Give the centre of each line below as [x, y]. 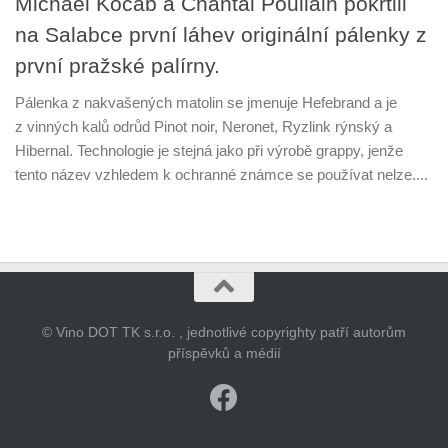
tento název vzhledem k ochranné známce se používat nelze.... [221, 174]
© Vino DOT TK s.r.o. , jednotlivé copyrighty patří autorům [224, 331]
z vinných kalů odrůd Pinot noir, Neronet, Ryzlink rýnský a [203, 126]
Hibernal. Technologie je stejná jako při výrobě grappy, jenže [209, 150]
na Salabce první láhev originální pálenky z [221, 34]
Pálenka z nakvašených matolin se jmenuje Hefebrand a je [206, 102]
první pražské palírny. [117, 65]
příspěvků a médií [224, 352]
